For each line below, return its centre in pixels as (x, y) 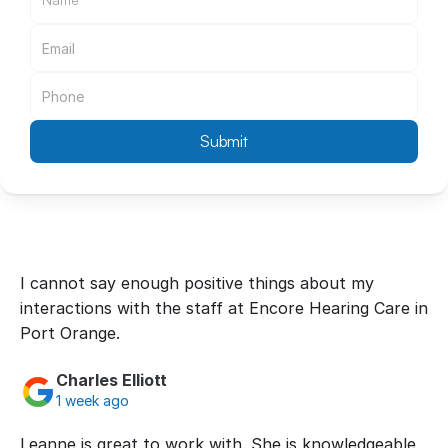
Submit (223, 141)
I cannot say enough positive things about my (197, 283)
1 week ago (92, 400)
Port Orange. (70, 333)
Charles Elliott (111, 380)
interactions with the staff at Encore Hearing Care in (224, 308)
